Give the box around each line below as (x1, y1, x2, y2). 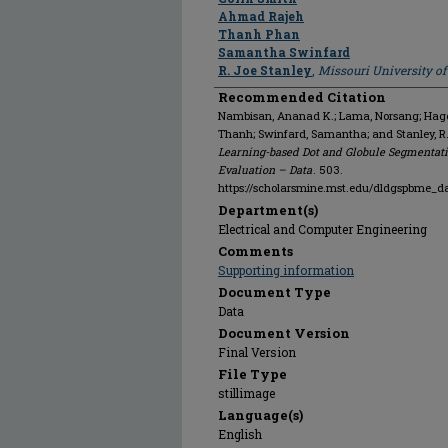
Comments (218, 242, 293, 260)
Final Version (218, 344, 296, 360)
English (218, 426, 262, 442)
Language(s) (218, 406, 303, 424)
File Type (218, 365, 287, 383)
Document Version (218, 324, 350, 342)
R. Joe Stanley (218, 62, 312, 78)
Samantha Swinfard (218, 44, 350, 60)
